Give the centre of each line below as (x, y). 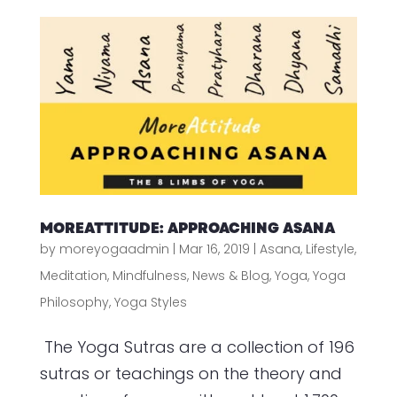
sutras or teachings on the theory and (191, 374)
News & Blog (230, 276)
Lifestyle (330, 249)
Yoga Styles (150, 303)
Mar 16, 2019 (214, 249)
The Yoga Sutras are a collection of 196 (197, 347)
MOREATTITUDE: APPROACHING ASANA (187, 229)
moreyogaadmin (114, 249)
